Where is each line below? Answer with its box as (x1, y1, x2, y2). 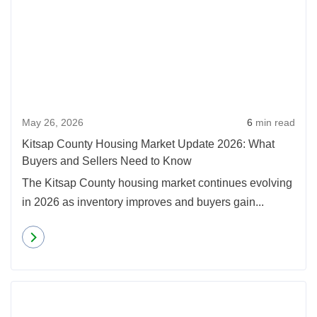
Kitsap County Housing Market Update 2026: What (22, 138, 275, 150)
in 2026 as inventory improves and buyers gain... (22, 196, 264, 208)
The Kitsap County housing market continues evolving (22, 177, 292, 189)
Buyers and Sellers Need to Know (22, 155, 192, 167)
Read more (52, 231, 102, 243)
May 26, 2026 (22, 117, 83, 128)
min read (253, 117, 295, 128)
